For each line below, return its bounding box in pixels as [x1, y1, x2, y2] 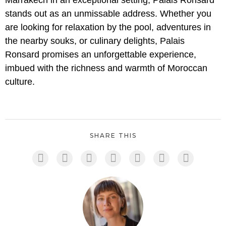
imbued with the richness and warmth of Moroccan [5, 63, 207, 74]
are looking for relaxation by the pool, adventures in [5, 22, 211, 33]
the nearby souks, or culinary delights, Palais [5, 36, 185, 46]
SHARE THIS [89, 132, 137, 140]
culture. [5, 77, 35, 87]
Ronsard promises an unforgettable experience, [5, 49, 196, 60]
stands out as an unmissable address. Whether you [5, 9, 211, 19]
